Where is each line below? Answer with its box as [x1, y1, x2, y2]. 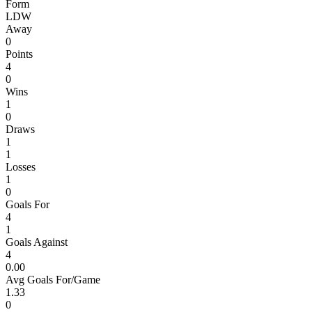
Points [6, 48, 33, 61]
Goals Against [6, 236, 68, 249]
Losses [6, 161, 36, 173]
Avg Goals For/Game [6, 274, 100, 286]
